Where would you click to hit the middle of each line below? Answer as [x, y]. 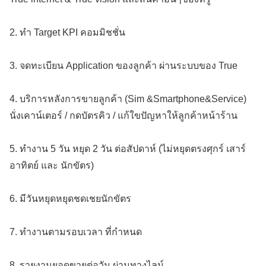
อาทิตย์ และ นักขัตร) [52, 166]
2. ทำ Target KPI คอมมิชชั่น [67, 33]
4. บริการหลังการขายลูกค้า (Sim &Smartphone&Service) [128, 99]
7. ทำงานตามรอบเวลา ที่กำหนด [76, 232]
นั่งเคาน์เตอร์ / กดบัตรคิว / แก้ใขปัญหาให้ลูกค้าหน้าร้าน [123, 116]
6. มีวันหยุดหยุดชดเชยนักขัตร [70, 199]
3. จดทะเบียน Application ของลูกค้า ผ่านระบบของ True [123, 66]
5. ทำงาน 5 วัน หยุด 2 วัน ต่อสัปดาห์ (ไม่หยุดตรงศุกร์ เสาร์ [128, 149]
